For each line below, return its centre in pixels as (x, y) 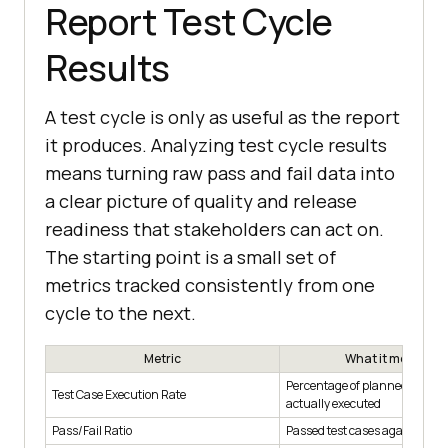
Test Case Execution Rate (119, 395)
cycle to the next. (120, 313)
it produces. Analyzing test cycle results (216, 145)
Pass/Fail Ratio (92, 431)
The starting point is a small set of (190, 257)
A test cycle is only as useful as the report (222, 117)
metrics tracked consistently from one (210, 285)
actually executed (333, 404)
